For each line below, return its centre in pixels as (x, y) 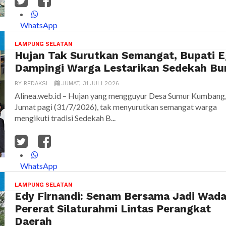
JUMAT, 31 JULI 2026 (90, 84)
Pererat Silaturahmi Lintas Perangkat (113, 209)
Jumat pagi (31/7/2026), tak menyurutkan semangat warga (116, 107)
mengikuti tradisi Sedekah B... (65, 118)
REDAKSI (36, 84)
